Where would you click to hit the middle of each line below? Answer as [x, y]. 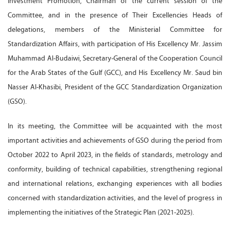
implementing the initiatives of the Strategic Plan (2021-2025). [101, 212]
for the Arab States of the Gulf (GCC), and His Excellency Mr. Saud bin [115, 72]
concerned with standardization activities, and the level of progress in [115, 198]
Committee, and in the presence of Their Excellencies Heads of [115, 15]
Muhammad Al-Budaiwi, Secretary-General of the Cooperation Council [115, 58]
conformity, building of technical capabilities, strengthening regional [115, 169]
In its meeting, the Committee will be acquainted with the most [115, 126]
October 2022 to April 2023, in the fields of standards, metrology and [115, 155]
